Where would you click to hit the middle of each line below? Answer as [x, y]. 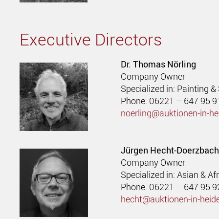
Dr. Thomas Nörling [159, 64]
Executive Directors [91, 39]
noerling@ [140, 113]
